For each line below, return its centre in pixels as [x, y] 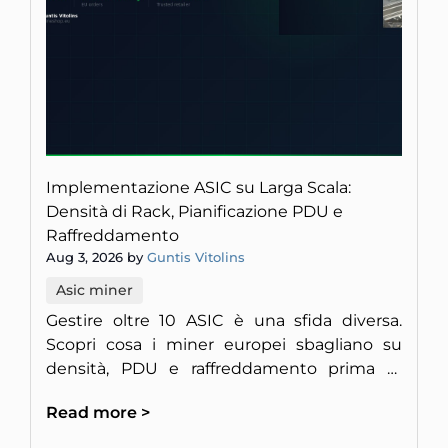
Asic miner [94, 290]
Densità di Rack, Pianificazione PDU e [194, 212]
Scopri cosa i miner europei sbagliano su [224, 345]
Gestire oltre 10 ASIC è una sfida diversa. [224, 321]
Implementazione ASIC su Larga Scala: [198, 188]
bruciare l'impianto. [122, 393]
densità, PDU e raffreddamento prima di [224, 369]
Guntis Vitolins [196, 257]
